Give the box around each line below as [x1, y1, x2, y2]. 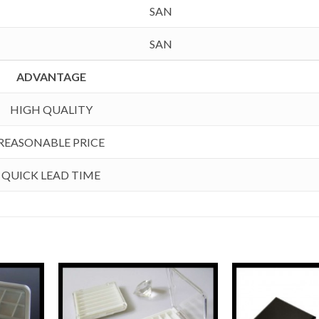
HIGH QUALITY [9, 103, 93, 116]
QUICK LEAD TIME [1, 168, 101, 182]
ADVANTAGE [16, 70, 86, 83]
